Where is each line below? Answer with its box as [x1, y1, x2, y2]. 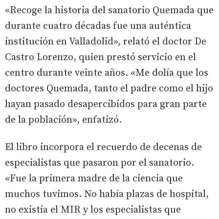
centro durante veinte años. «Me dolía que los [5, 66, 208, 79]
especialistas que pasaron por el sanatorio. [5, 156, 194, 169]
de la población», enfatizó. [5, 113, 122, 126]
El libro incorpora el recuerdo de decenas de [5, 141, 202, 153]
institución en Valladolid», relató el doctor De [5, 35, 206, 48]
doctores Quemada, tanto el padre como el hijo [5, 82, 213, 95]
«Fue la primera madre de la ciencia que [5, 172, 183, 185]
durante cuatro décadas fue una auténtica [5, 20, 191, 32]
